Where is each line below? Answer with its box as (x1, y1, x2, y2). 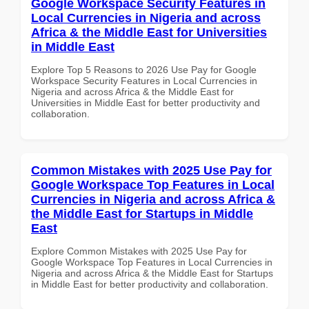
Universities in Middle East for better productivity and (31, 97, 260, 108)
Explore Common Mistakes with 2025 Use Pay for (31, 245, 247, 257)
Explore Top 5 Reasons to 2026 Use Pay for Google (31, 63, 257, 75)
